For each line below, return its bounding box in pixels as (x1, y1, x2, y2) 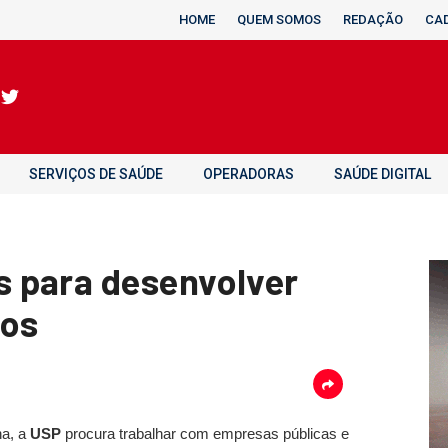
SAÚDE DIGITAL (334, 166, 431, 182)
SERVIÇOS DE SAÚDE (29, 166, 163, 182)
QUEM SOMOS (237, 12, 321, 27)
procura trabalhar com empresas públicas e (61, 425, 349, 442)
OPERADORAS (203, 166, 294, 182)
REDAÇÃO (343, 12, 403, 27)
